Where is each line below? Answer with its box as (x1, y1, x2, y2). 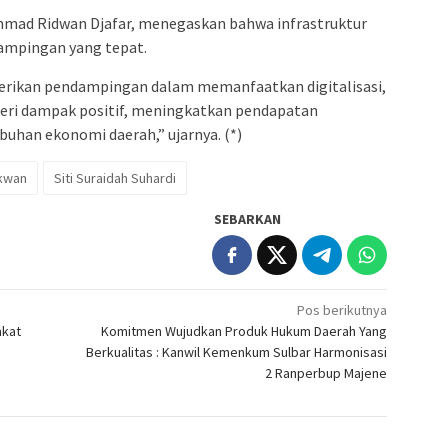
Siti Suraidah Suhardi (54, 168, 176, 187)
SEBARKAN (214, 209, 282, 228)
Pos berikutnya (297, 300, 388, 319)
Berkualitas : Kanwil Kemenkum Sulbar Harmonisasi (86, 342, 388, 361)
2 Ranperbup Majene (265, 363, 388, 382)
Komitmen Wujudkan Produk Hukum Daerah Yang (101, 321, 388, 340)
